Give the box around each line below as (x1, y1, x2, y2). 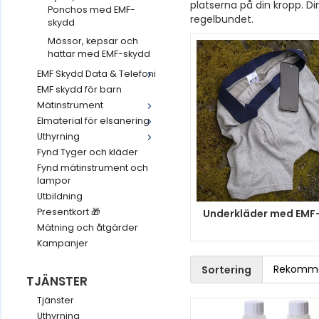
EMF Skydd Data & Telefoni (37, 68, 156, 80)
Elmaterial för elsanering (37, 115, 150, 127)
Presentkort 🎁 (37, 206, 100, 218)
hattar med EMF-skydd (48, 48, 150, 60)
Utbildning (37, 190, 83, 202)
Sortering (202, 262, 251, 277)
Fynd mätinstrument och (37, 162, 148, 174)
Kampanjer (37, 237, 88, 249)
